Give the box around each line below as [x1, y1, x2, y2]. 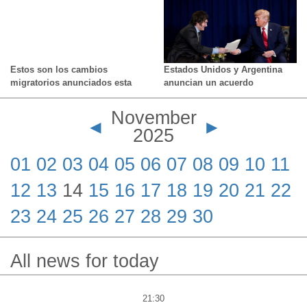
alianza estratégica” [164, 103, 247, 114]
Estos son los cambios [10, 64, 108, 75]
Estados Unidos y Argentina [164, 64, 282, 75]
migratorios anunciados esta [10, 77, 132, 88]
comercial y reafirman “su [164, 90, 274, 101]
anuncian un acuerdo [164, 77, 254, 88]
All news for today [10, 251, 159, 271]
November [110, 108, 197, 128]
